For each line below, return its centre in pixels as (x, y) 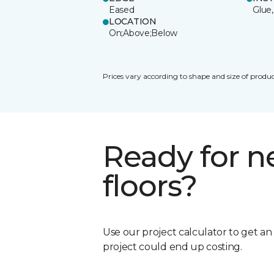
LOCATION (133, 21)
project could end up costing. (172, 246)
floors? (150, 186)
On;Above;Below (143, 33)
